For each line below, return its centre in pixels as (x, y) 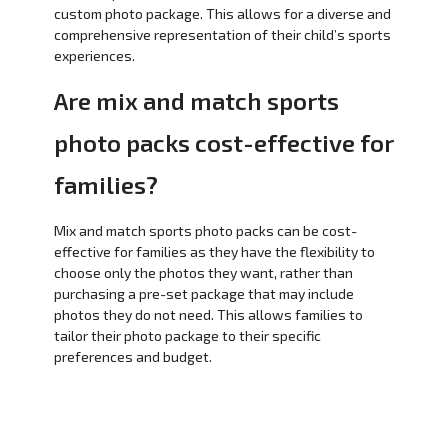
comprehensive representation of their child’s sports (222, 34)
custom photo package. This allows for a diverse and (222, 13)
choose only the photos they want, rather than (203, 273)
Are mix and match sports (196, 100)
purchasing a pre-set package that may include (203, 294)
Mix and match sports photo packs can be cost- (205, 231)
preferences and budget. (132, 357)
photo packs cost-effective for (223, 142)
